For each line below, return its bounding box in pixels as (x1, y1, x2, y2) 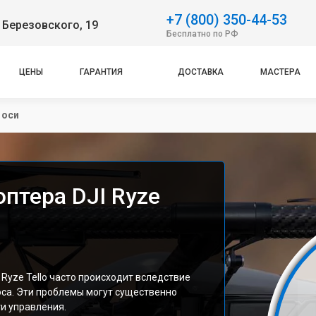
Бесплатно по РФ (166, 28, 238, 39)
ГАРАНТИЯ (80, 67, 123, 77)
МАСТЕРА (260, 67, 300, 77)
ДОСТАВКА (177, 67, 224, 77)
